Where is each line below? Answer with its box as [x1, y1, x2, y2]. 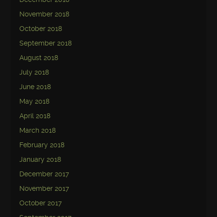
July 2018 [19, 68, 49, 77]
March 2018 [19, 126, 56, 135]
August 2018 [19, 53, 59, 62]
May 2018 [19, 97, 50, 106]
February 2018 [19, 140, 65, 149]
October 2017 [19, 199, 62, 207]
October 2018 [19, 24, 62, 33]
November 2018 [19, 10, 70, 18]
